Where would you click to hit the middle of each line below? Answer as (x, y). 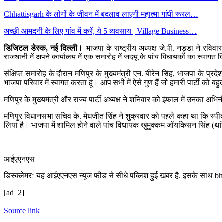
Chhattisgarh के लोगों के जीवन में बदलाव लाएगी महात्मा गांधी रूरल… (101, 14)
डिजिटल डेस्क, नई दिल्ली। (44, 48)
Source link (22, 210)
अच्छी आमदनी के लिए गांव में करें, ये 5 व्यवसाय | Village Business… (100, 31)
